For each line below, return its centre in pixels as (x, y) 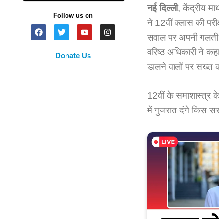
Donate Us (73, 56)
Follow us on (73, 16)
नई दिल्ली (162, 8)
